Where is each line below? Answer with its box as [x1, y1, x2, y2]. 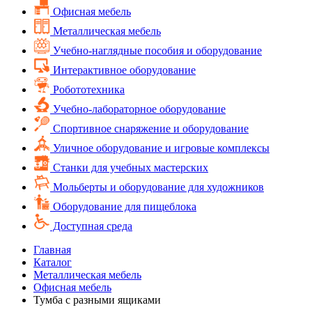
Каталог [33, 256, 72, 268]
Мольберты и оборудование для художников [50, 180, 264, 193]
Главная [33, 243, 71, 256]
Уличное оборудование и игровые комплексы [50, 141, 270, 154]
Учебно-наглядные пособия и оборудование [50, 44, 262, 56]
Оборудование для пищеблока [50, 200, 196, 212]
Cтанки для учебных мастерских [50, 161, 208, 173]
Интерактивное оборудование [50, 63, 196, 76]
